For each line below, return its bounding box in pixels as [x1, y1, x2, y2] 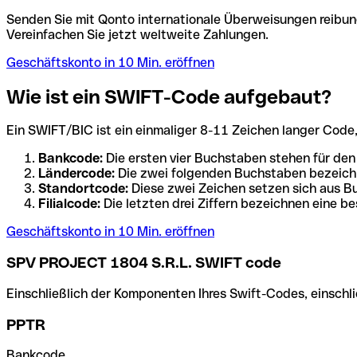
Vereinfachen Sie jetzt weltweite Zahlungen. [6, 26, 269, 42]
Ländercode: [38, 166, 115, 182]
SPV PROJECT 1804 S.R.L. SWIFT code [6, 254, 281, 272]
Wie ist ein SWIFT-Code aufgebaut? [6, 85, 331, 108]
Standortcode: [38, 181, 128, 197]
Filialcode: [38, 196, 100, 212]
